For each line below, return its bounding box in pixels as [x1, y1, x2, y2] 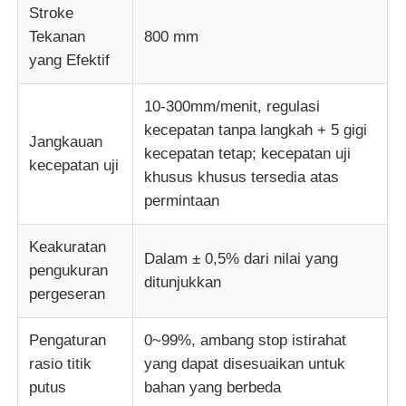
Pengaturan [29, 331, 107, 349]
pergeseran [29, 285, 106, 303]
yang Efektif [29, 51, 111, 69]
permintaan [144, 191, 220, 209]
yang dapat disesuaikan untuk [144, 354, 346, 372]
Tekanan [29, 27, 86, 45]
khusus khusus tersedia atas [144, 168, 340, 186]
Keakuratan [29, 237, 107, 256]
